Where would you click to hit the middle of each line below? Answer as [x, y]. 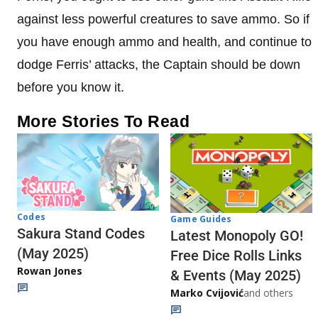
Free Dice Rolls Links [236, 255]
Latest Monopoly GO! [237, 235]
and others [268, 292]
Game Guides [201, 219]
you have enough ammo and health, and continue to [164, 42]
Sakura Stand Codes [81, 234]
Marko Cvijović [207, 292]
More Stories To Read [104, 121]
